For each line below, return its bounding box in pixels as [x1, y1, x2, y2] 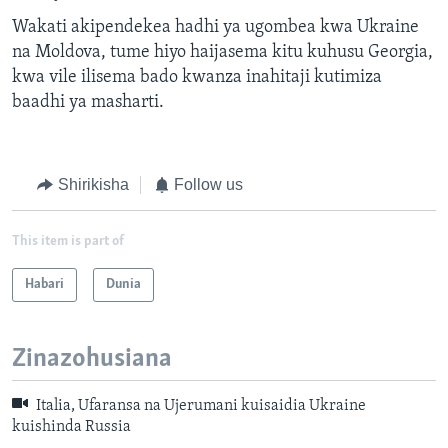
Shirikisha [57, 176, 129, 194]
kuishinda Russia [12, 418, 131, 435]
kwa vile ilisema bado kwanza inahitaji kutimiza [12, 68, 382, 88]
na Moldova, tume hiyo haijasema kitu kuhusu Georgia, [12, 43, 433, 63]
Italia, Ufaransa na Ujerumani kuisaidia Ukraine [33, 398, 366, 415]
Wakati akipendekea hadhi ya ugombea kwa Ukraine [12, 18, 419, 38]
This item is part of [12, 233, 124, 249]
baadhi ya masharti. [12, 93, 164, 113]
